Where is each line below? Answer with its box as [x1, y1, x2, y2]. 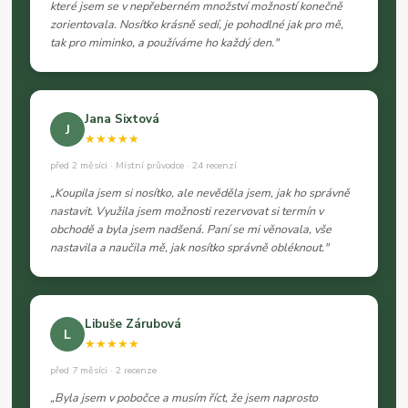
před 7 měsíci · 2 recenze [50, 363, 158, 378]
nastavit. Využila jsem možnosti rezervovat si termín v [50, 203, 324, 219]
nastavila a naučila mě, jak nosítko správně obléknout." [50, 240, 330, 256]
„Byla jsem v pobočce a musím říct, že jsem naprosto [50, 390, 319, 406]
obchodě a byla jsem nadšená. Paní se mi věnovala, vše [50, 221, 332, 238]
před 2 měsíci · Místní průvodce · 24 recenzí [50, 158, 238, 173]
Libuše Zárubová [85, 316, 182, 333]
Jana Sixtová [85, 111, 160, 128]
